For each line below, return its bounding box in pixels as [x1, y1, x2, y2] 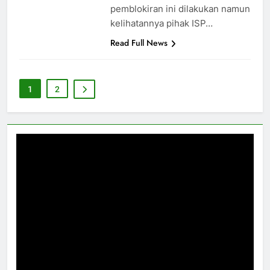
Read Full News [110, 37, 168, 49]
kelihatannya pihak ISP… [110, 17, 213, 30]
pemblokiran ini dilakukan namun [110, 3, 250, 15]
